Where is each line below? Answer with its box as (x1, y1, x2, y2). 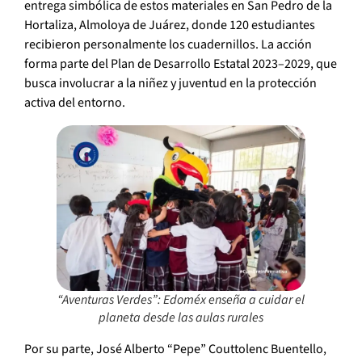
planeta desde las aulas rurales (99, 308, 263, 326)
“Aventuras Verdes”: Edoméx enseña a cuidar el (57, 290, 305, 309)
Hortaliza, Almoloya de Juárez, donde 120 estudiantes (24, 15, 315, 34)
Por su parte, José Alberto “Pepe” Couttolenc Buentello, (24, 339, 326, 358)
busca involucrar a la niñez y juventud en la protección (24, 74, 317, 92)
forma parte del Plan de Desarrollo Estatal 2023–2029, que (24, 54, 337, 73)
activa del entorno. (24, 93, 125, 112)
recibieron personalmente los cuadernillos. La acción (24, 35, 312, 53)
